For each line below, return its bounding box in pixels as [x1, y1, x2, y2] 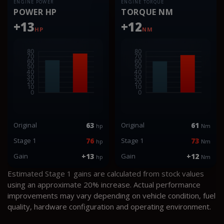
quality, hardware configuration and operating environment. [7, 201, 211, 211]
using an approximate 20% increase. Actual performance [7, 179, 200, 189]
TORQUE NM [121, 6, 173, 17]
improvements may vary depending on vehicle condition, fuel [7, 190, 215, 200]
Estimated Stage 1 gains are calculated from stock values [7, 168, 204, 178]
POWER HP [13, 6, 57, 17]
